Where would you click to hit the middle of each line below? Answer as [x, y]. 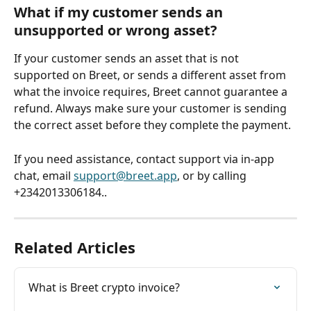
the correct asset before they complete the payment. [152, 125]
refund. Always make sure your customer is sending [152, 109]
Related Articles [75, 247]
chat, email [44, 175]
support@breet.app [125, 175]
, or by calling [213, 175]
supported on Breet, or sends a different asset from [151, 75]
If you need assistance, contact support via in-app [145, 159]
